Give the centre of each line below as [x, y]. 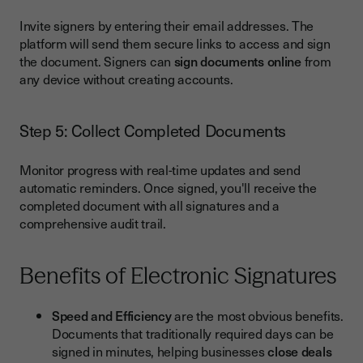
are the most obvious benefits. [257, 316]
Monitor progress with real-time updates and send [160, 170]
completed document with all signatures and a [149, 205]
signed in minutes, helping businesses [160, 351]
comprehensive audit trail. [93, 223]
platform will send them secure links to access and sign [175, 43]
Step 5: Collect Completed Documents [153, 131]
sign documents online [237, 61]
